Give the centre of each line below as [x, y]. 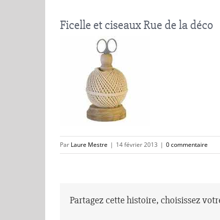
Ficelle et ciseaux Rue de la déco [137, 25]
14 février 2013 [137, 145]
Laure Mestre [89, 145]
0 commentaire [187, 145]
